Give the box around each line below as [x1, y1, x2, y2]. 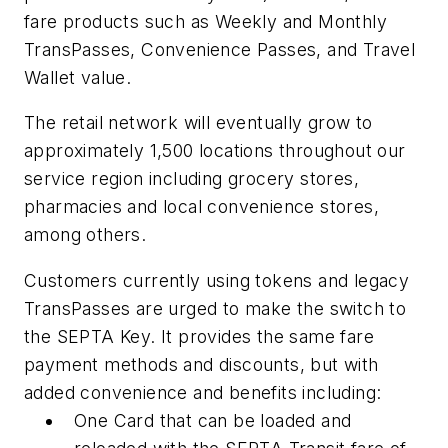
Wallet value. [24, 66, 132, 88]
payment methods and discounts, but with [24, 354, 379, 376]
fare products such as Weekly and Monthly [24, 10, 387, 32]
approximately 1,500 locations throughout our [24, 140, 406, 162]
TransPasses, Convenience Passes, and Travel [24, 38, 416, 60]
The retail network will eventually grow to [24, 112, 373, 134]
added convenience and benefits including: [24, 382, 382, 404]
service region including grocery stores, [24, 168, 359, 190]
